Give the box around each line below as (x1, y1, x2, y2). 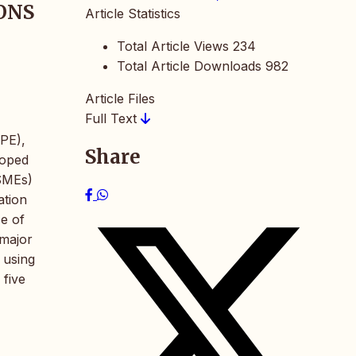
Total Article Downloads (117, 57, 261, 74)
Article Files (85, 90, 155, 106)
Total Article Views (117, 37, 229, 54)
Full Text (85, 110, 141, 126)
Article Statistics (85, 5, 180, 21)
